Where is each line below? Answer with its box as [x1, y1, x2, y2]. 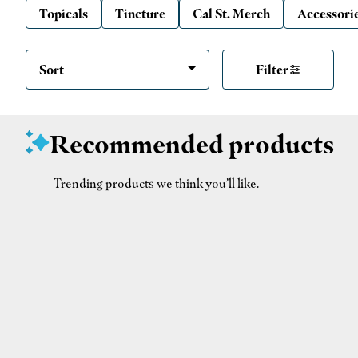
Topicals [39, 5, 88, 22]
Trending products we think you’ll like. [54, 174, 259, 191]
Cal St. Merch [193, 5, 270, 22]
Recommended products [50, 127, 334, 161]
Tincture [115, 5, 165, 22]
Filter [255, 61, 288, 78]
